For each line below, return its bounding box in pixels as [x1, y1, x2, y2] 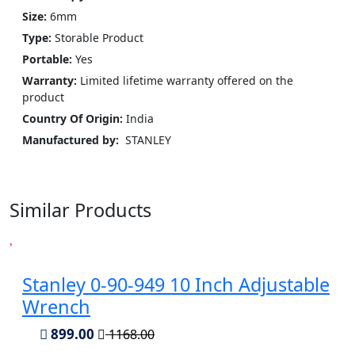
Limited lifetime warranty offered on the [80, 72, 293, 88]
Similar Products [10, 197, 151, 223]
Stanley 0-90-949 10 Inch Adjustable [22, 271, 330, 297]
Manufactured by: [22, 132, 122, 147]
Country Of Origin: [22, 110, 123, 126]
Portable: [22, 51, 75, 67]
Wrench [22, 293, 90, 319]
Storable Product [55, 29, 143, 45]
